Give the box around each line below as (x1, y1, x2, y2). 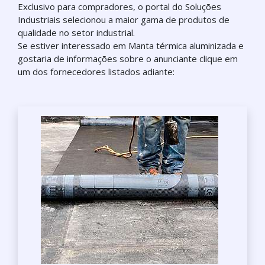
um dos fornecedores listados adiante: (18, 66, 174, 77)
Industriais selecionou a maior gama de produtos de (18, 14, 230, 25)
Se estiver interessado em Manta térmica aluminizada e (18, 40, 244, 51)
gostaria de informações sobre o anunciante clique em (18, 53, 238, 64)
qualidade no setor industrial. (18, 27, 135, 38)
